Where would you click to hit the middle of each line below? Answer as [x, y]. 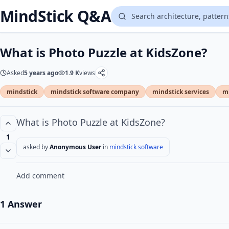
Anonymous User [75, 147]
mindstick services [181, 92]
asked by [36, 147]
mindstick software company [95, 92]
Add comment [40, 176]
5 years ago [41, 73]
